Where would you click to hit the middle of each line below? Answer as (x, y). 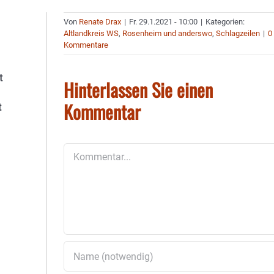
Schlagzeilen (238, 33)
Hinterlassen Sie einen (139, 90)
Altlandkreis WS (91, 33)
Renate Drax (100, 22)
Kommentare (86, 45)
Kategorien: (225, 22)
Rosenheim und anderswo (168, 33)
